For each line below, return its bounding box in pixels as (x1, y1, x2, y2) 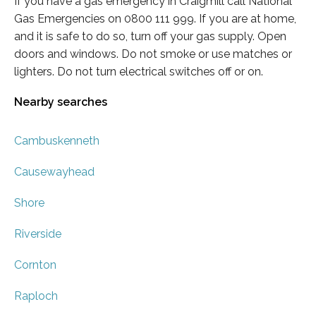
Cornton (14, 258, 56, 272)
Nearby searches (14, 95, 107, 109)
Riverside (14, 227, 61, 241)
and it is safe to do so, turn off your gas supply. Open (14, 29, 286, 43)
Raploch (14, 289, 58, 303)
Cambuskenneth (14, 134, 99, 148)
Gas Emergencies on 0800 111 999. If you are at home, (14, 11, 296, 25)
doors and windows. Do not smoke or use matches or (14, 47, 292, 61)
